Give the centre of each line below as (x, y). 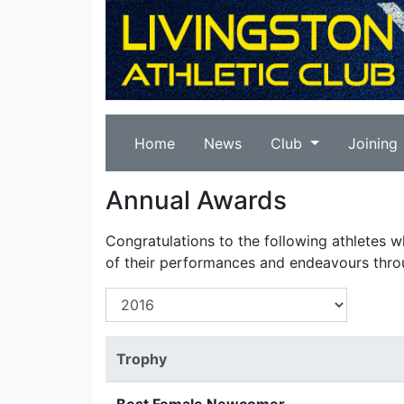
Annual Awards (196, 200)
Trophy (142, 359)
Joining (372, 143)
